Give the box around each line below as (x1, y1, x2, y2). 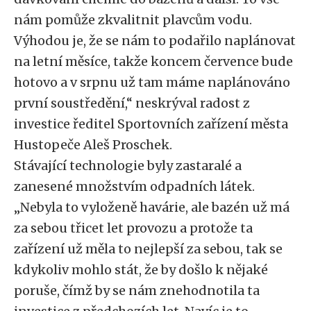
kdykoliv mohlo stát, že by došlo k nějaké (14, 262, 268, 278)
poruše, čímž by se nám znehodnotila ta (14, 283, 260, 299)
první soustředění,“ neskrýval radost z (14, 95, 250, 111)
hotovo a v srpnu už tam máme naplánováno (14, 74, 290, 90)
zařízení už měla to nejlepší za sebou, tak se (14, 241, 283, 257)
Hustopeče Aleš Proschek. (14, 137, 172, 153)
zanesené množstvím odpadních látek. (14, 178, 255, 194)
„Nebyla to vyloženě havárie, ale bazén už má (14, 199, 289, 215)
